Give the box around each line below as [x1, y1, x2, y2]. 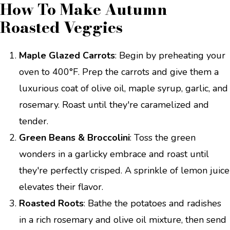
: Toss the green [130, 131, 196, 144]
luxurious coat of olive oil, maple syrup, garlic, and [19, 82, 228, 94]
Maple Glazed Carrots [19, 49, 115, 62]
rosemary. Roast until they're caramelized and [19, 99, 209, 111]
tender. [19, 115, 48, 127]
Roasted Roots [19, 197, 84, 209]
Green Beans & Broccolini [19, 131, 130, 144]
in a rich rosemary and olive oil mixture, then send [19, 214, 226, 226]
